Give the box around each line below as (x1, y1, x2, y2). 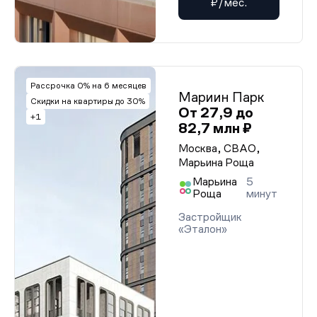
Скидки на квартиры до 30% (30, 96, 145, 106)
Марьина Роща (178, 156, 254, 168)
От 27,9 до (178, 105, 253, 120)
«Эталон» (178, 223, 227, 235)
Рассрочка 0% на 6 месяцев (30, 81, 146, 91)
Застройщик (178, 211, 242, 223)
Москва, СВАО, (178, 142, 260, 154)
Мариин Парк (178, 89, 265, 105)
